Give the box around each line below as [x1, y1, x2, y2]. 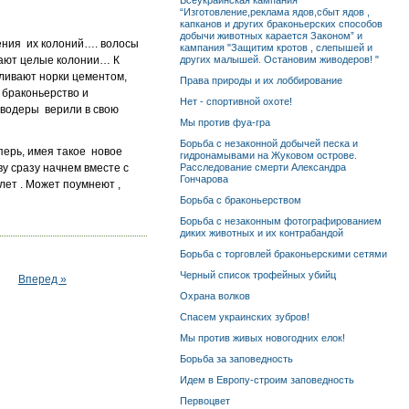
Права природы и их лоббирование [179, 75, 342, 86]
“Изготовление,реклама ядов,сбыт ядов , [179, 6, 370, 17]
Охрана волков [179, 290, 250, 301]
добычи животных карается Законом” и [179, 30, 362, 41]
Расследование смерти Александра [179, 162, 346, 173]
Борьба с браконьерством [179, 194, 301, 205]
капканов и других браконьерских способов [179, 18, 383, 29]
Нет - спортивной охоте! [179, 96, 292, 107]
